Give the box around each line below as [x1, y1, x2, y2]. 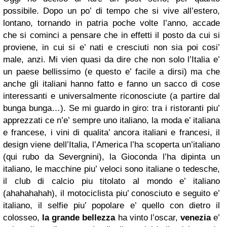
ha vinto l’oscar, [115, 212, 180, 222]
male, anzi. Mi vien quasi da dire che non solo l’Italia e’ [3, 54, 220, 64]
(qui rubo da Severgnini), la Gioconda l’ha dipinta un [3, 152, 220, 162]
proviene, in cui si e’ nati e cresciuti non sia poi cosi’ [3, 42, 220, 52]
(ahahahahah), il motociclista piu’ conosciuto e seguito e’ [3, 188, 220, 198]
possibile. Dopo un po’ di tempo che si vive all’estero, [3, 6, 220, 16]
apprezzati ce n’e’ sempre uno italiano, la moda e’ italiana [3, 115, 220, 125]
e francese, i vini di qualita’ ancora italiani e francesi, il [3, 127, 220, 137]
